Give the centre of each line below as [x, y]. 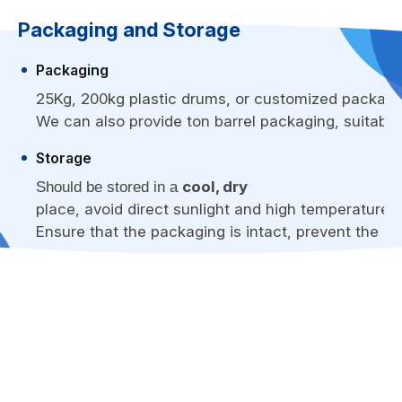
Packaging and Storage [129, 29]
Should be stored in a [109, 187]
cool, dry [215, 186]
